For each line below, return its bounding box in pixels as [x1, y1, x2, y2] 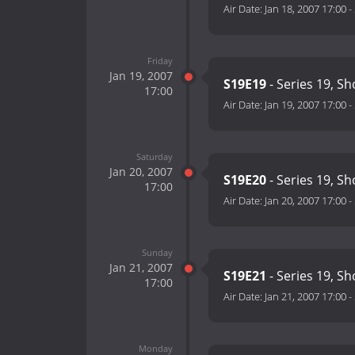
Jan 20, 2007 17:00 [265, 193, 346, 208]
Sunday [141, 246, 173, 258]
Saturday [136, 150, 173, 162]
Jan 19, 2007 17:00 [265, 97, 346, 113]
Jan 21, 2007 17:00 [265, 289, 346, 304]
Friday [147, 54, 173, 67]
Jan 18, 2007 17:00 [265, 2, 346, 17]
